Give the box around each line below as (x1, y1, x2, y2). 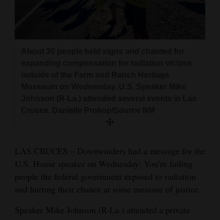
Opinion (8, 174, 35, 186)
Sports (8, 60, 30, 71)
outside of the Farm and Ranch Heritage (21, 70, 169, 79)
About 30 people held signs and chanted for (21, 47, 184, 55)
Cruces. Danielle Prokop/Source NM (21, 106, 155, 114)
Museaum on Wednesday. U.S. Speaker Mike (21, 82, 186, 91)
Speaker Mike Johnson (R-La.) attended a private (15, 203, 190, 216)
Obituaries (8, 38, 43, 50)
